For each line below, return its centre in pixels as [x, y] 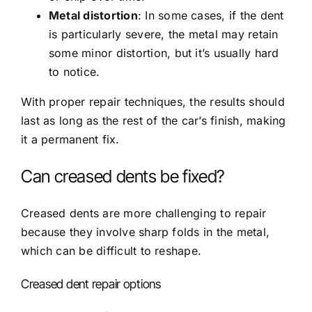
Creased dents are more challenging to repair [144, 213]
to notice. [75, 71]
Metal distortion [93, 15]
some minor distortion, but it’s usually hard [164, 53]
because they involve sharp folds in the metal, [146, 232]
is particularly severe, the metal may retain [164, 34]
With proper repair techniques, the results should [153, 101]
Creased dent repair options [91, 283]
